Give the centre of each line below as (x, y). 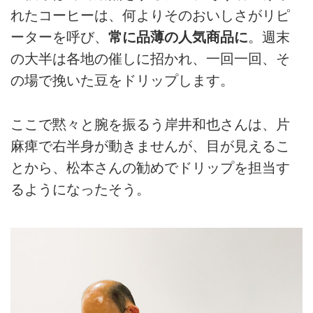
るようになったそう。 (80, 189)
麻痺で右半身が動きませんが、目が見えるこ (150, 146)
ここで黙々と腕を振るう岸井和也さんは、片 (150, 124)
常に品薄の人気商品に (178, 37)
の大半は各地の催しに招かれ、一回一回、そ (150, 59)
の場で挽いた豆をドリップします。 (122, 81)
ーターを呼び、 (59, 37)
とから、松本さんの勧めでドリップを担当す (150, 167)
